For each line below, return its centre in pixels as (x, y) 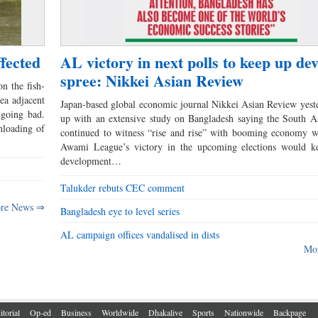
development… (91, 161)
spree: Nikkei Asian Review (152, 81)
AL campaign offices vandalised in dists (140, 235)
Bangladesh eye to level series (120, 212)
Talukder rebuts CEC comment (123, 188)
